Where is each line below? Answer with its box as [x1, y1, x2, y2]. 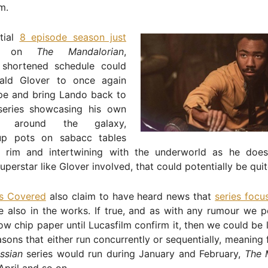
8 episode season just [19, 31, 126, 43]
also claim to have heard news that [45, 190, 215, 202]
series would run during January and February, [22, 247, 245, 260]
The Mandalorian [36, 45, 124, 57]
